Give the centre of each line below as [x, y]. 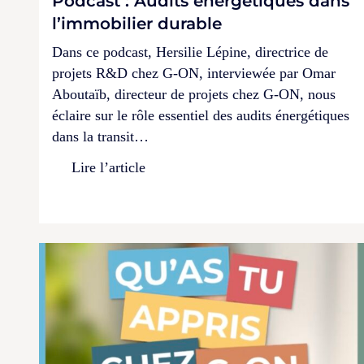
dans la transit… [100, 136]
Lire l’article [108, 167]
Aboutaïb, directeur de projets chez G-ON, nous [194, 94]
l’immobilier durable [137, 23]
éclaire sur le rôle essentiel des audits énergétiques [201, 115]
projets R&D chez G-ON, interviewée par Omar [194, 73]
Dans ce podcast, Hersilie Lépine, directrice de [190, 52]
